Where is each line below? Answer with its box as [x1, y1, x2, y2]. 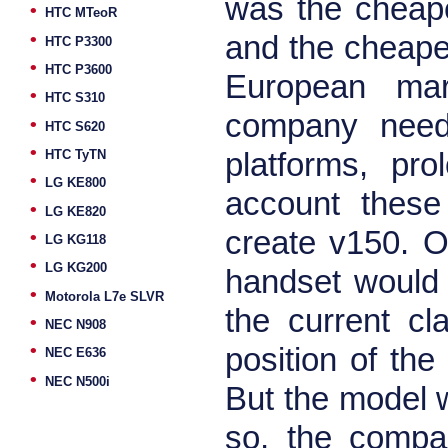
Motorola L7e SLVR [45, 288, 164, 304]
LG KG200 [45, 260, 107, 276]
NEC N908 [45, 316, 106, 332]
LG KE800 [45, 175, 106, 191]
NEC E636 [45, 345, 106, 361]
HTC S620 [45, 118, 105, 134]
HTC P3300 [45, 33, 112, 49]
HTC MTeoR [45, 5, 117, 21]
